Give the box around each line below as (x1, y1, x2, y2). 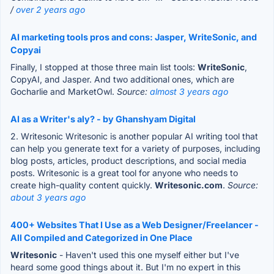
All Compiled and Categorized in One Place (10, 232, 193, 243)
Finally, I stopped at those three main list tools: (10, 61, 198, 72)
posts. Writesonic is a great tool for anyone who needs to (10, 167, 238, 178)
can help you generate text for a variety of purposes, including (10, 143, 261, 154)
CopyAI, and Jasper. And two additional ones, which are (10, 73, 234, 84)
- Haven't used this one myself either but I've (57, 249, 239, 260)
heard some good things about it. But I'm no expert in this (10, 261, 240, 272)
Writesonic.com (155, 179, 223, 190)
